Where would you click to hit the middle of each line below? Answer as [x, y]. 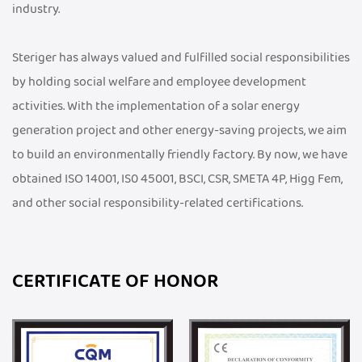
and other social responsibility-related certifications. [158, 203]
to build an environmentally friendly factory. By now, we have [180, 155]
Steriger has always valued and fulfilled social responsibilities [181, 58]
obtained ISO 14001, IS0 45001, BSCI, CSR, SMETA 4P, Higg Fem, [177, 179]
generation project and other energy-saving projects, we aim [179, 130]
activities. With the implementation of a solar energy [156, 106]
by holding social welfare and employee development [159, 82]
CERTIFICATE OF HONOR [115, 282]
